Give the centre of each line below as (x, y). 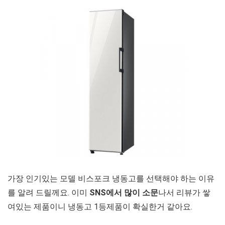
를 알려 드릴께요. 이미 (47, 192)
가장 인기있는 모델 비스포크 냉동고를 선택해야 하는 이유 (111, 178)
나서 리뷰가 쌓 (184, 192)
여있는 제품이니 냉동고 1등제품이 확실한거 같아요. (100, 206)
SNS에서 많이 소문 (123, 192)
